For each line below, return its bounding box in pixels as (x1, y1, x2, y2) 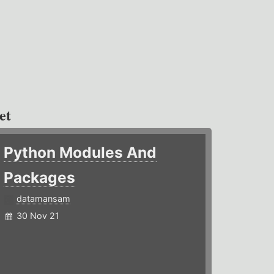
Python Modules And (4, 143, 157, 162)
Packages (4, 168, 76, 187)
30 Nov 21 (17, 210, 60, 221)
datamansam (17, 193, 71, 204)
